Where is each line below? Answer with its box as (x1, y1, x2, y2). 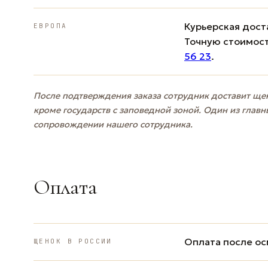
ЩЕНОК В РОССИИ (33, 236, 112, 245)
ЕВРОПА (33, 21, 68, 30)
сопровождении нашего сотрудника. (33, 118, 193, 130)
